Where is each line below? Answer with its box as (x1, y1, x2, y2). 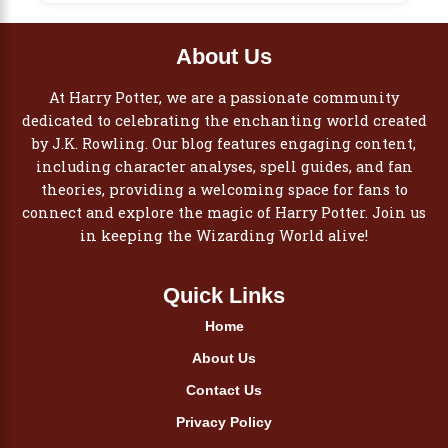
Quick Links (163, 282, 285, 308)
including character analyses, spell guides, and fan (35, 156, 413, 176)
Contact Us (186, 381, 262, 398)
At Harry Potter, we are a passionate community (49, 87, 399, 107)
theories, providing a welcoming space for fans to (40, 179, 408, 199)
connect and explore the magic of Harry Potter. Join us (22, 202, 426, 222)
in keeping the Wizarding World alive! (80, 225, 368, 245)
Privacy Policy (176, 413, 272, 430)
